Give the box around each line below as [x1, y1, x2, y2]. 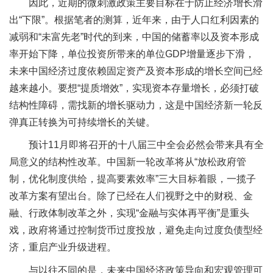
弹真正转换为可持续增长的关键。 [9, 116, 155, 127]
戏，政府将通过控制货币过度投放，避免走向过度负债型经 [9, 225, 263, 236]
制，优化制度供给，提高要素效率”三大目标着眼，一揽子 [9, 174, 256, 185]
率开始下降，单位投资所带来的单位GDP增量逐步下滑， [9, 48, 255, 59]
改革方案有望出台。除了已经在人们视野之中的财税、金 [9, 191, 253, 202]
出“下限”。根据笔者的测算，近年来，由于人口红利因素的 [9, 14, 259, 25]
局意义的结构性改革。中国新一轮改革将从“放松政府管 [9, 157, 246, 168]
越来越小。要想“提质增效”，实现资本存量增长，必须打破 [9, 82, 259, 93]
